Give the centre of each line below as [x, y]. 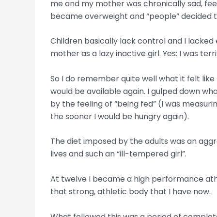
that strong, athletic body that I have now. [131, 191]
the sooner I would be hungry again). [120, 116]
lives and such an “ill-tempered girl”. [118, 154]
